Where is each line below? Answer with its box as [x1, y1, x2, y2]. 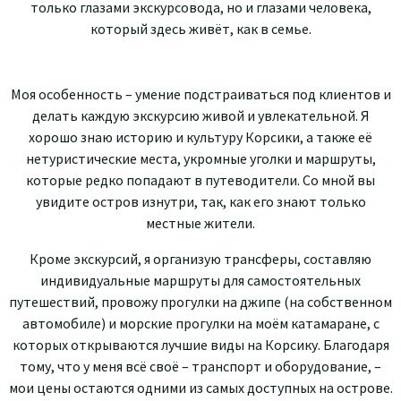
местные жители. [146, 213, 255, 232]
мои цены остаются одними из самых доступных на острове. [8, 378, 393, 397]
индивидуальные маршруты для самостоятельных [40, 270, 361, 289]
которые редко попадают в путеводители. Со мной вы [26, 170, 375, 189]
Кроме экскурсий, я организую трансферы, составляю [30, 249, 371, 268]
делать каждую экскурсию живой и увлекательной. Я [31, 106, 370, 124]
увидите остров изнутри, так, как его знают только [35, 192, 366, 210]
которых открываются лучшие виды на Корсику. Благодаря [12, 335, 389, 354]
